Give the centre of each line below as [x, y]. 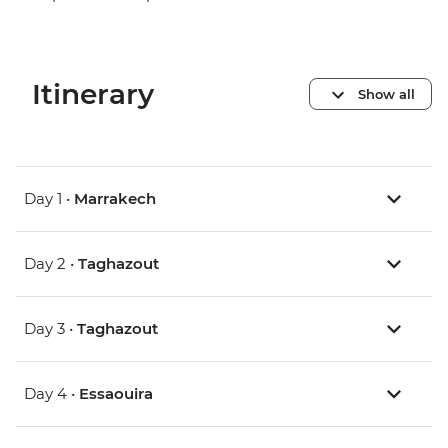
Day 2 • [51, 264]
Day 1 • [49, 199]
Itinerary [93, 94]
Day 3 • [50, 329]
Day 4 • [51, 394]
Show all [386, 93]
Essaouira [116, 394]
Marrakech [115, 199]
